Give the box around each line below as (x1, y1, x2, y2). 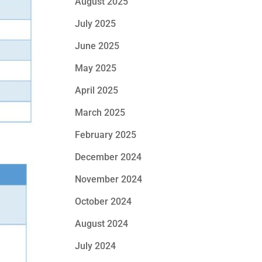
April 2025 (75, 85, 119, 96)
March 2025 (75, 107, 126, 118)
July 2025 (75, 18, 116, 29)
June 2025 (75, 40, 120, 51)
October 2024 (75, 196, 132, 207)
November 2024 (75, 174, 143, 185)
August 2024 (75, 218, 129, 229)
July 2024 (75, 240, 116, 251)
